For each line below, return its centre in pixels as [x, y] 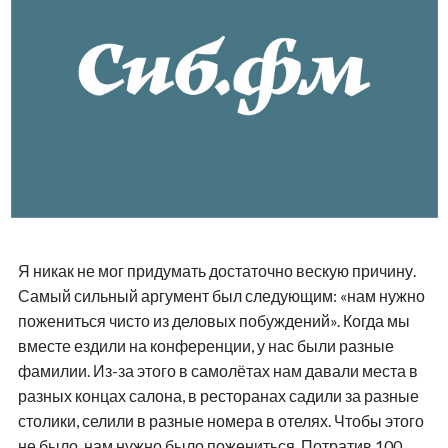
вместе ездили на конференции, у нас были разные [205, 346]
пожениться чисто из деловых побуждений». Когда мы [213, 321]
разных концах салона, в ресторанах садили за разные [218, 396]
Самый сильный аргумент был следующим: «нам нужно [221, 296]
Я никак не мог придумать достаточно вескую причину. [216, 271]
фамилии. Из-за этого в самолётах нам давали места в [217, 371]
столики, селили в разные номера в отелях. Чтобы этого [220, 421]
